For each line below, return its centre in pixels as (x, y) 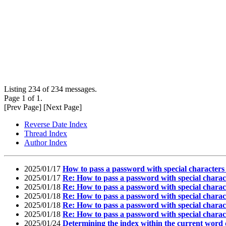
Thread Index (46, 133)
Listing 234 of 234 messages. (50, 89)
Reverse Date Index (56, 124)
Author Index (46, 142)
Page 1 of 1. (23, 98)
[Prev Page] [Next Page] (43, 107)
